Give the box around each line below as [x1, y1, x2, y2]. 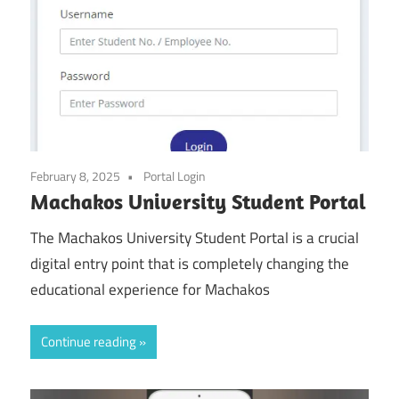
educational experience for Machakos [30, 277, 270, 301]
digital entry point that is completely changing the [30, 251, 349, 275]
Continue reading [41, 331, 136, 353]
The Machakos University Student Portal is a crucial [30, 225, 359, 249]
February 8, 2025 [30, 167, 120, 186]
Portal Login [143, 167, 206, 186]
